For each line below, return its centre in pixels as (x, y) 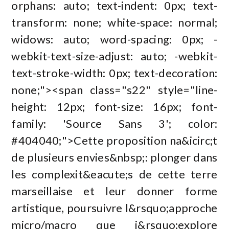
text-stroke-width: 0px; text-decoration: (114, 73)
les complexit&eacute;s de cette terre (114, 174)
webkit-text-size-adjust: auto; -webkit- (114, 56)
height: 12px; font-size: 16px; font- (114, 106)
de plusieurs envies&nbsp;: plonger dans (114, 157)
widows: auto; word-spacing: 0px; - (114, 39)
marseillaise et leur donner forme (114, 191)
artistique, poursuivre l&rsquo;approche (114, 208)
